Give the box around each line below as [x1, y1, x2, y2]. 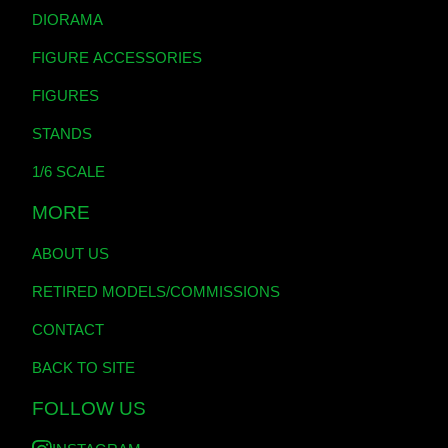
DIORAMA [32, 11, 103, 28]
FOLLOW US [32, 398, 146, 419]
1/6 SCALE [32, 163, 105, 180]
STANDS [32, 125, 92, 142]
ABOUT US [32, 245, 109, 262]
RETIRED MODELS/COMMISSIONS [32, 283, 280, 300]
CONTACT [32, 321, 104, 338]
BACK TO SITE [32, 359, 135, 376]
